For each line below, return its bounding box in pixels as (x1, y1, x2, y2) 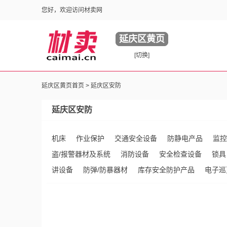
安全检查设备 (159, 150, 202, 158)
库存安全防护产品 (138, 166, 195, 174)
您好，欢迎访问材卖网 (42, 7, 102, 14)
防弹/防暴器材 (83, 166, 128, 174)
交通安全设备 (115, 134, 157, 142)
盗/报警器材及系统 (52, 150, 110, 158)
